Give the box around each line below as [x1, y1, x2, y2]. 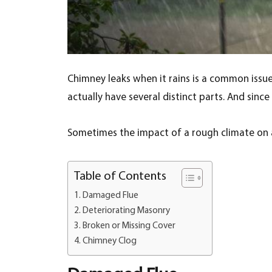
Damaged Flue [83, 191, 139, 201]
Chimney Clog [83, 236, 137, 246]
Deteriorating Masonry [83, 206, 171, 216]
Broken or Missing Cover [83, 221, 176, 231]
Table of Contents [74, 170, 167, 183]
